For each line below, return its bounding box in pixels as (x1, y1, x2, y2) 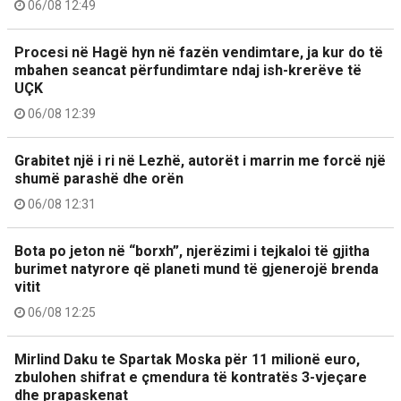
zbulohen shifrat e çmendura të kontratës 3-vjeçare (14, 368, 367, 386)
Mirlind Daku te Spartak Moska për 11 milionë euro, (14, 350, 360, 368)
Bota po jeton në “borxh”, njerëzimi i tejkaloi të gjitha (14, 242, 370, 260)
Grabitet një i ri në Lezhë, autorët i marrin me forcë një (14, 151, 386, 169)
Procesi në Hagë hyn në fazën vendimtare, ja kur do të (14, 43, 383, 61)
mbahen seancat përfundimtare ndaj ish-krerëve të (14, 61, 362, 79)
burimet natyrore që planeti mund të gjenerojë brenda (14, 260, 379, 277)
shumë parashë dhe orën (14, 169, 183, 187)
